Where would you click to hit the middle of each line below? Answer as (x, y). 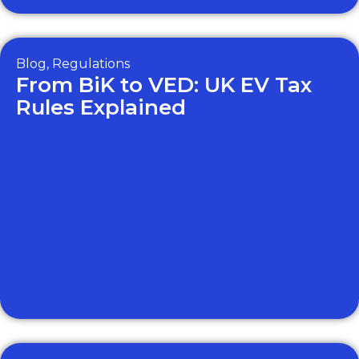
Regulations (91, 64)
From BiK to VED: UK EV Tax (164, 85)
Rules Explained (101, 107)
